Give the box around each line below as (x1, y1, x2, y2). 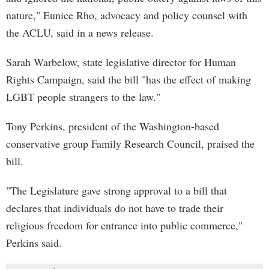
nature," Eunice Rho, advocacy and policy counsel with (6, 8, 247, 22)
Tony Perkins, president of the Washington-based (6, 119, 219, 133)
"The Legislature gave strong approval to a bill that (6, 183, 227, 198)
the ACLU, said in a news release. (6, 25, 154, 40)
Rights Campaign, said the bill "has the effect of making (6, 72, 251, 86)
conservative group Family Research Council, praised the (6, 136, 255, 151)
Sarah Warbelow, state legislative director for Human (6, 55, 236, 69)
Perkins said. (6, 235, 62, 250)
